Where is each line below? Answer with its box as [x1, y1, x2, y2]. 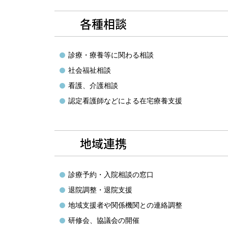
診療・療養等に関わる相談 [68, 51, 154, 59]
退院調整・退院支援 [68, 186, 132, 194]
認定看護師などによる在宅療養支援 [68, 97, 182, 105]
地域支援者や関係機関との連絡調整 [68, 201, 182, 209]
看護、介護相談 [68, 81, 118, 90]
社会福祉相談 [68, 66, 111, 74]
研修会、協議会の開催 [68, 216, 139, 224]
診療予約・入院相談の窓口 [68, 170, 154, 179]
